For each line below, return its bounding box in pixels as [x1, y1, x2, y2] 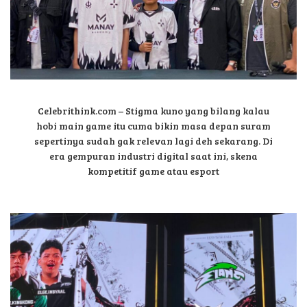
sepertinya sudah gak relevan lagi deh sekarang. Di [34, 134, 273, 148]
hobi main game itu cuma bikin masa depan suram [36, 119, 271, 133]
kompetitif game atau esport [88, 164, 219, 178]
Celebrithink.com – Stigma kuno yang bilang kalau [38, 104, 269, 118]
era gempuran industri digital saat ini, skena [49, 149, 258, 163]
